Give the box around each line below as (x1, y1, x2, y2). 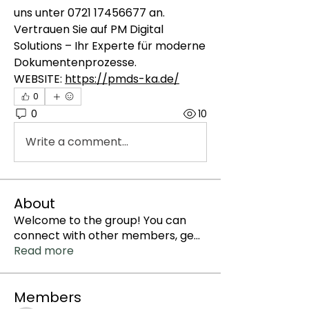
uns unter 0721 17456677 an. (14, 5, 165, 21)
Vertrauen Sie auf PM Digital (14, 21, 163, 38)
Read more (14, 243, 74, 259)
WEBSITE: (14, 71, 65, 88)
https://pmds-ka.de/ (65, 71, 179, 88)
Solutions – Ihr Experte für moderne (14, 38, 206, 54)
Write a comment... (26, 134, 128, 150)
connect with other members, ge (14, 228, 194, 244)
